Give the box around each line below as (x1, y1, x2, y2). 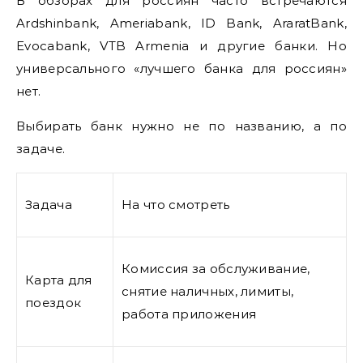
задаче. (16, 140, 66, 156)
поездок (25, 294, 82, 310)
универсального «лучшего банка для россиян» (16, 60, 347, 76)
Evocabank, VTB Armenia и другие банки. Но (16, 37, 347, 53)
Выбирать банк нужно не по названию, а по (16, 117, 347, 134)
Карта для (25, 271, 92, 288)
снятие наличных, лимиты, (122, 283, 294, 299)
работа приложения (122, 305, 257, 322)
